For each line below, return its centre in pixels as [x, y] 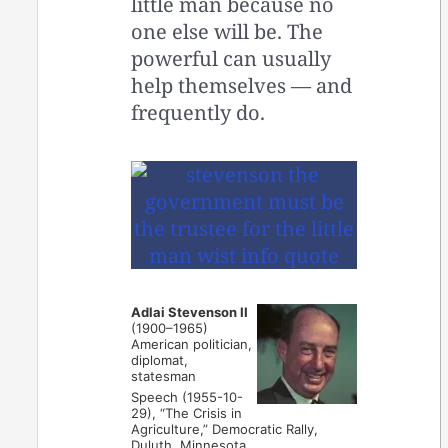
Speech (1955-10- [187, 397]
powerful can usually [231, 59]
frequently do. [198, 113]
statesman [164, 376]
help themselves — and [242, 86]
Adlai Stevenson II [190, 312]
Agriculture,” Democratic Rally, [225, 429]
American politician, [192, 344]
